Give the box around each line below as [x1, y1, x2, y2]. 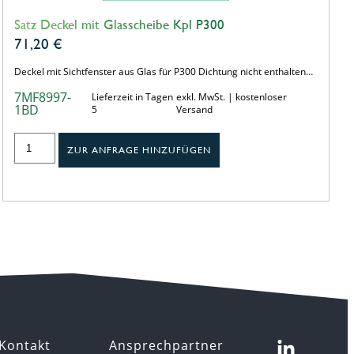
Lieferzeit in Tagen [91, 89, 173, 104]
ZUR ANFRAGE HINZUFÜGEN [67, 144, 212, 156]
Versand [175, 102, 213, 116]
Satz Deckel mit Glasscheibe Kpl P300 [13, 16, 224, 32]
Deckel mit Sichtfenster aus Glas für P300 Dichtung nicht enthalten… [13, 64, 313, 78]
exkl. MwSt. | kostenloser [175, 89, 287, 104]
